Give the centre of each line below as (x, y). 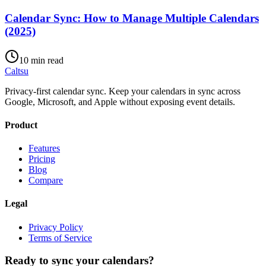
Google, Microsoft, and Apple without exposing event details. (120, 102)
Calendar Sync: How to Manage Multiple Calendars (132, 18)
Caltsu (17, 71)
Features (44, 148)
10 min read (41, 60)
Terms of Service (60, 237)
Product (21, 125)
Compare (46, 180)
